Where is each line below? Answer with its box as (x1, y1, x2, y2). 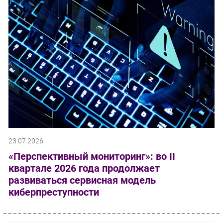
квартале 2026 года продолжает (8, 162, 160, 174)
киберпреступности (8, 186, 99, 198)
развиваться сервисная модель (8, 174, 156, 186)
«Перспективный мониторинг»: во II (8, 150, 175, 162)
